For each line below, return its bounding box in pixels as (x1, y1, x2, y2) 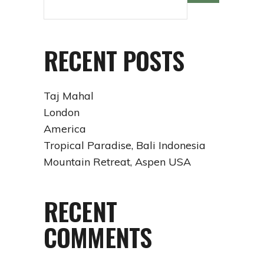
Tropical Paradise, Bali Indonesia (44, 138, 206, 153)
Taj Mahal (44, 89, 94, 103)
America (44, 122, 86, 136)
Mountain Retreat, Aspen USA (44, 155, 191, 169)
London (44, 105, 80, 120)
